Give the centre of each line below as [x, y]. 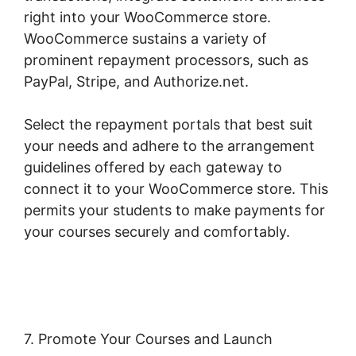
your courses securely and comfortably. [157, 232]
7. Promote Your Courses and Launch [148, 339]
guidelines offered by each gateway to [153, 168]
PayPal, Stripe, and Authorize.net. [136, 82]
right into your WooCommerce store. [147, 17]
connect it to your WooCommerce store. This [176, 189]
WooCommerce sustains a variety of [145, 39]
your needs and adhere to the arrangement [169, 146]
